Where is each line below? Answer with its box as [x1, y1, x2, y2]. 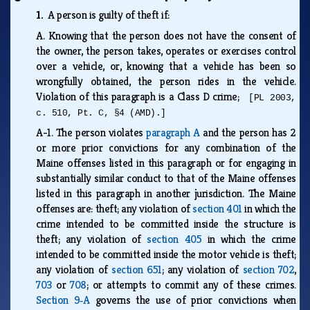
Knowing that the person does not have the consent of [48, 28, 296, 43]
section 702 [242, 262, 295, 277]
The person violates [55, 125, 147, 140]
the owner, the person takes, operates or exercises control [36, 43, 296, 58]
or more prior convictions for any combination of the [36, 140, 296, 155]
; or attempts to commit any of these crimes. [86, 277, 296, 292]
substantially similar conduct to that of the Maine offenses [36, 170, 296, 185]
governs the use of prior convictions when [89, 292, 296, 307]
